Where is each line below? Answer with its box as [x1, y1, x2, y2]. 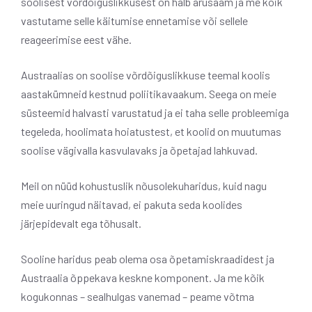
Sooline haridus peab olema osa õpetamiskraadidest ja [21, 252, 274, 266]
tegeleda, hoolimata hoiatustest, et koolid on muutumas [21, 125, 281, 139]
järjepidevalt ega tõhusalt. [21, 217, 141, 231]
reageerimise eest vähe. [21, 33, 132, 47]
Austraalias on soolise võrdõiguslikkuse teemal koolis [21, 68, 270, 82]
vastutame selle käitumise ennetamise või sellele [21, 14, 248, 28]
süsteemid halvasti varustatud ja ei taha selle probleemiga [21, 106, 289, 120]
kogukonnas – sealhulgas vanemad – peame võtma [21, 290, 254, 304]
